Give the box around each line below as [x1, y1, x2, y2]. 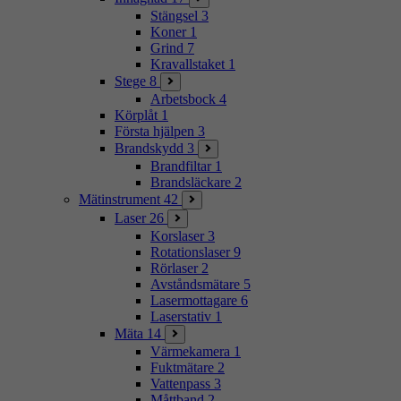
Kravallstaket [150, 55, 225, 72]
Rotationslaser [150, 243, 230, 260]
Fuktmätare [150, 359, 214, 375]
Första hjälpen [115, 123, 194, 139]
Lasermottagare [150, 292, 237, 308]
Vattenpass [150, 375, 210, 391]
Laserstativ [150, 308, 211, 324]
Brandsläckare [150, 174, 231, 190]
